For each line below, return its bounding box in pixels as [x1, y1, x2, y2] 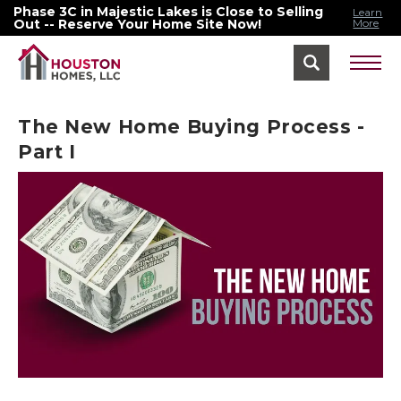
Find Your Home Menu [106, 63, 284, 80]
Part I [18, 141, 76, 163]
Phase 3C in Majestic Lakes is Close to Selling [13, 4, 323, 20]
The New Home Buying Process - [18, 115, 365, 138]
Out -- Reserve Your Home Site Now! [13, 16, 261, 32]
